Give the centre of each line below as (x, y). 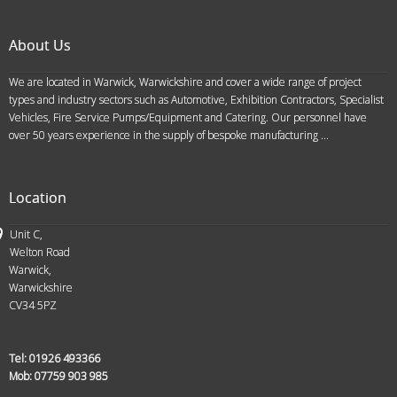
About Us (40, 45)
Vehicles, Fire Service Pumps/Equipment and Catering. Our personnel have (188, 117)
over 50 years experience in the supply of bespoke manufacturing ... (169, 135)
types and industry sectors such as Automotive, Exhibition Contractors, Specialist (196, 99)
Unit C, (26, 234)
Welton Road (40, 252)
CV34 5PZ (33, 305)
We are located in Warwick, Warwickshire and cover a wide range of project (185, 82)
